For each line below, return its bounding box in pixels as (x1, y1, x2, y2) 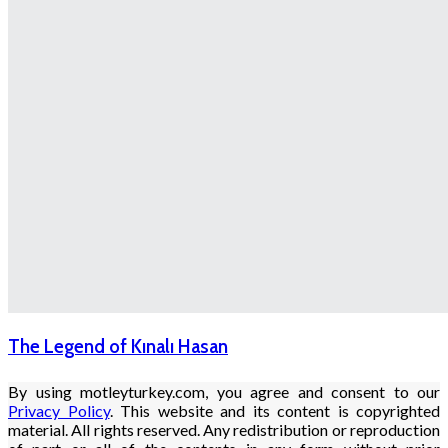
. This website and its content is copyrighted (109, 400, 440, 420)
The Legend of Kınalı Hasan (8, 334, 228, 358)
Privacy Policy (8, 400, 110, 420)
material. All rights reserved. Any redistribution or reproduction (8, 419, 440, 439)
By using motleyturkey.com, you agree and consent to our (8, 381, 440, 401)
